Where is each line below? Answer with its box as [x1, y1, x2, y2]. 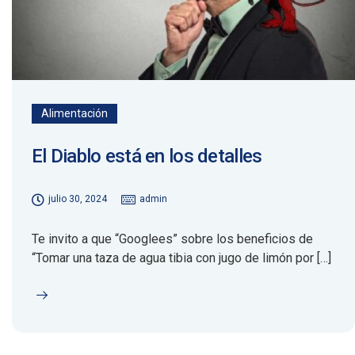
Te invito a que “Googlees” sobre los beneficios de [32, 231, 313, 247]
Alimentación [41, 107, 108, 120]
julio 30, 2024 [48, 193, 107, 205]
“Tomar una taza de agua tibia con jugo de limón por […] [32, 250, 331, 266]
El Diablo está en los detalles [32, 145, 262, 168]
